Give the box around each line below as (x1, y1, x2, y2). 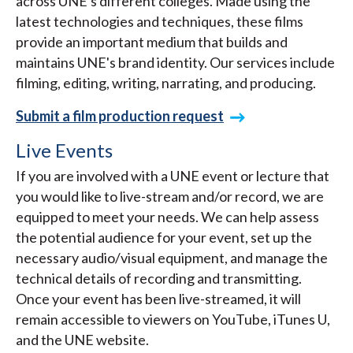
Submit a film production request (16, 107, 224, 125)
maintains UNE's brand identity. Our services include (16, 54, 335, 72)
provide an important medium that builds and (16, 33, 288, 51)
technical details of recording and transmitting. (16, 269, 302, 288)
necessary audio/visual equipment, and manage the (16, 249, 328, 267)
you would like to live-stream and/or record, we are (16, 188, 324, 206)
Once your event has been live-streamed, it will (16, 290, 301, 308)
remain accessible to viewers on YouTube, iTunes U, (16, 310, 330, 329)
